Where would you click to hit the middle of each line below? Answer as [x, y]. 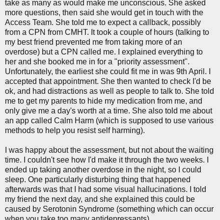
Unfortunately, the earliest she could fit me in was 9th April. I [108, 71]
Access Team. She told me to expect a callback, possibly [103, 22]
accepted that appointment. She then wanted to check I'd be [108, 81]
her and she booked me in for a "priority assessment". [97, 61]
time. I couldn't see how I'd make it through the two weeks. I [107, 160]
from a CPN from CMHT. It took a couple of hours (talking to [107, 32]
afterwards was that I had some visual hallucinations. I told [106, 189]
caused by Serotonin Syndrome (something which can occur [109, 209]
